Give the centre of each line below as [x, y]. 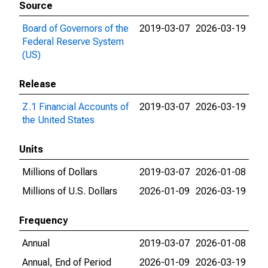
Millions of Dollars [60, 172]
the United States [58, 120]
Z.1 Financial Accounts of [75, 107]
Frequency [43, 220]
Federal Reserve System [73, 42]
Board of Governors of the [75, 28]
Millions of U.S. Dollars [70, 191]
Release [38, 84]
